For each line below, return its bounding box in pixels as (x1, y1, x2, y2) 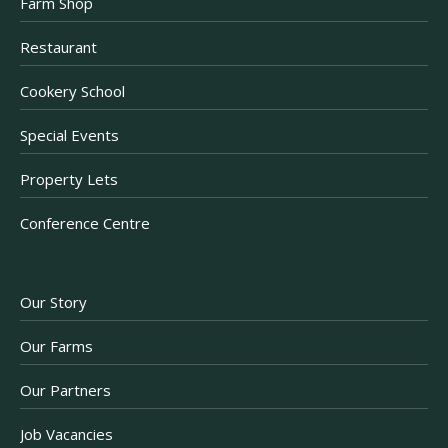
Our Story (20, 292, 88, 313)
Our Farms (20, 336, 94, 357)
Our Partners (20, 380, 112, 401)
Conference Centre (20, 213, 151, 234)
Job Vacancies (20, 424, 114, 445)
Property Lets (20, 169, 119, 190)
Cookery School (20, 81, 126, 102)
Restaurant (20, 37, 98, 58)
